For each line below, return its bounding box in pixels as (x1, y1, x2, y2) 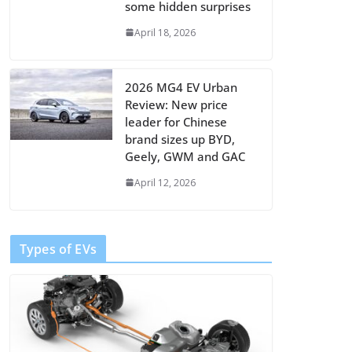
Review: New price (125, 96, 228, 112)
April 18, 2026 (134, 25, 196, 39)
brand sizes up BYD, (125, 130, 235, 147)
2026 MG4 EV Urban (125, 79, 237, 95)
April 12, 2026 (134, 175, 196, 189)
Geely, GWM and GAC (125, 148, 245, 164)
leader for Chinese (125, 113, 227, 130)
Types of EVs (20, 240, 97, 258)
